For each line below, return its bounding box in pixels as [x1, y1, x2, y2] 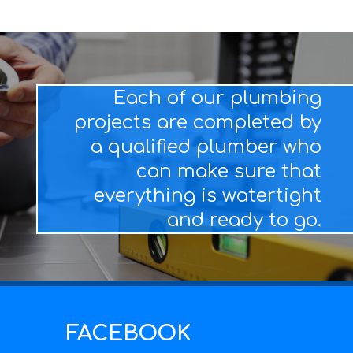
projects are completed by [73, 111, 321, 133]
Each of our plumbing [113, 87, 321, 109]
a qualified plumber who [90, 136, 321, 158]
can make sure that [136, 160, 321, 182]
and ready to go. [166, 209, 321, 231]
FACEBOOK [66, 321, 191, 345]
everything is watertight [93, 184, 321, 206]
